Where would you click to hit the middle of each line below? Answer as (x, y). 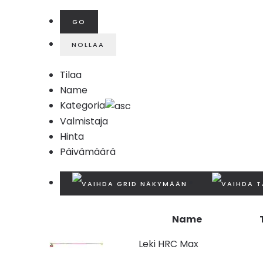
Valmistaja (84, 121)
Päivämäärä (88, 151)
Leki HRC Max (168, 244)
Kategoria (82, 105)
